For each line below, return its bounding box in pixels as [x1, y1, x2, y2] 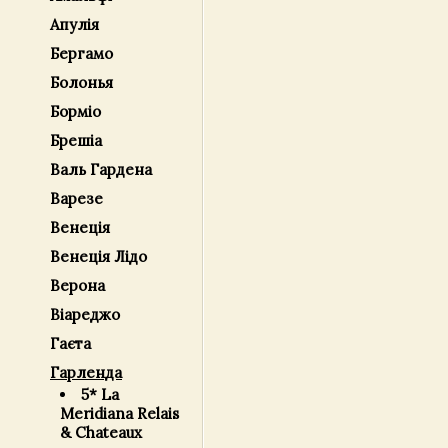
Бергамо [50, 44, 113, 63]
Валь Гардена [50, 160, 152, 179]
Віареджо [50, 305, 120, 324]
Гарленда [50, 363, 122, 382]
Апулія [50, 15, 99, 34]
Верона [50, 276, 105, 295]
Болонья [50, 73, 113, 92]
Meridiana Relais [60, 404, 179, 423]
